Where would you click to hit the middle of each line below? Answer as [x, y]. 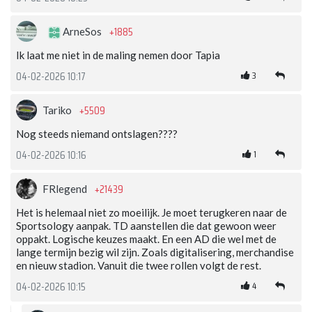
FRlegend [66, 189]
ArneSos [82, 32]
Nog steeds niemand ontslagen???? [97, 134]
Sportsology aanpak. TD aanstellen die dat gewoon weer [146, 226]
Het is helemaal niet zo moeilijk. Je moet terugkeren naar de [151, 213]
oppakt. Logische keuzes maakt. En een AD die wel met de [146, 239]
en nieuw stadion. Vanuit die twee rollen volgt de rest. [139, 266]
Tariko [58, 110]
